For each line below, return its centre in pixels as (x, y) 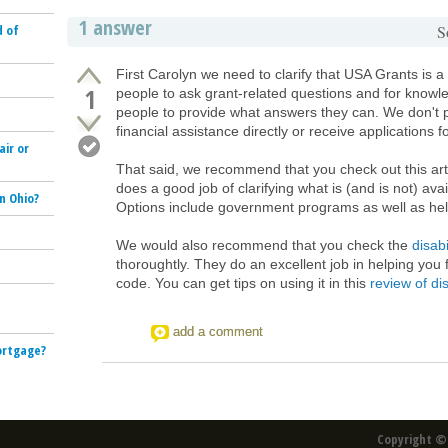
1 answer (115, 27)
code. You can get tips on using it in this (243, 283)
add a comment (218, 331)
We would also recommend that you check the (264, 245)
